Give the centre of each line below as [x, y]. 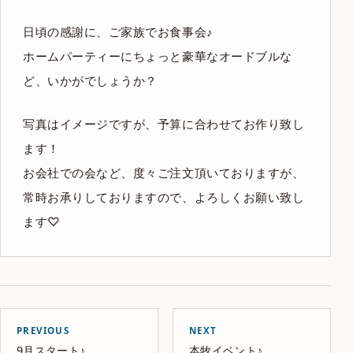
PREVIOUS [43, 330]
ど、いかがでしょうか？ [90, 81]
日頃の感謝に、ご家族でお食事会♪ [118, 32]
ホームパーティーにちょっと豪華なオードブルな [158, 57]
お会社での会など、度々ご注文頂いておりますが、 [164, 173]
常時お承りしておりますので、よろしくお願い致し [164, 197]
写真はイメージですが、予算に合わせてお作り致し [164, 124]
